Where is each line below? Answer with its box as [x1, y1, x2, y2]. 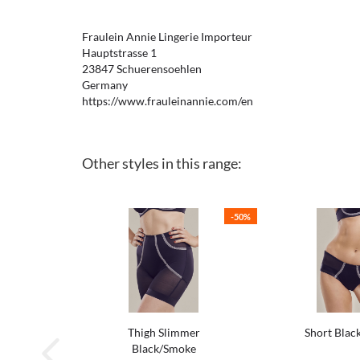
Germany [82, 78, 128, 92]
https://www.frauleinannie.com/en [82, 94, 253, 108]
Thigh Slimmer [127, 325, 200, 339]
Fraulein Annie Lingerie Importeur [82, 30, 252, 43]
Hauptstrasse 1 [82, 46, 157, 59]
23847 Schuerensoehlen [82, 62, 202, 76]
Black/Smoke [131, 342, 196, 355]
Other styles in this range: [82, 154, 242, 172]
